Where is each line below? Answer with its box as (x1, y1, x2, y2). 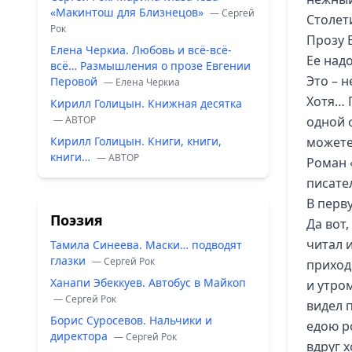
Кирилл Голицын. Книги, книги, (50, 134, 222, 148)
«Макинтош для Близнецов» (50, 5, 207, 20)
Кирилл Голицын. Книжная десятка (50, 96, 242, 111)
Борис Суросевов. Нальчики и (50, 313, 212, 328)
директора (50, 328, 111, 343)
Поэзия (50, 211, 103, 229)
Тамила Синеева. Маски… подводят (50, 237, 242, 252)
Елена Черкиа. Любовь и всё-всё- (50, 42, 232, 57)
